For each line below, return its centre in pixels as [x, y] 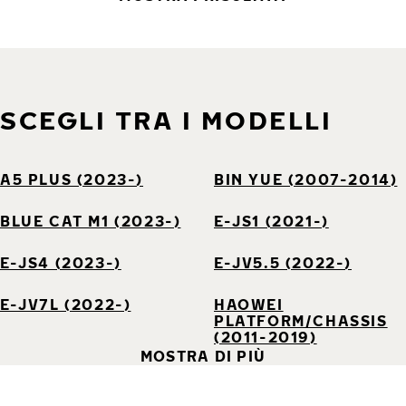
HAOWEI [249, 304]
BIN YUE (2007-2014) [306, 179]
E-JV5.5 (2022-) [283, 263]
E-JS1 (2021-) [271, 221]
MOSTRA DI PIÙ [203, 356]
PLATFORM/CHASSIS [301, 321]
